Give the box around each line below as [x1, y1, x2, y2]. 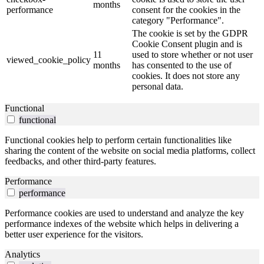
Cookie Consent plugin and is [132, 39, 242, 49]
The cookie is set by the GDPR [132, 28, 248, 39]
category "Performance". [132, 15, 224, 26]
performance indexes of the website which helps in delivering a [5, 219, 239, 229]
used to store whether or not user [132, 49, 253, 60]
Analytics [5, 249, 40, 260]
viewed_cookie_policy [6, 55, 91, 65]
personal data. [132, 81, 183, 92]
